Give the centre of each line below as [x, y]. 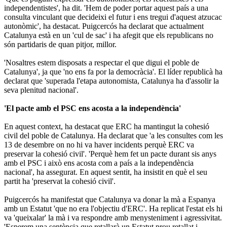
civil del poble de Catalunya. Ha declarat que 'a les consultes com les [113, 135]
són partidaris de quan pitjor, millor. [60, 44]
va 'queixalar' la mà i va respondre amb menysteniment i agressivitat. [113, 217]
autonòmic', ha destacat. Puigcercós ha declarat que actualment [104, 26]
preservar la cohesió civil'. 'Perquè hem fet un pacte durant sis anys [110, 154]
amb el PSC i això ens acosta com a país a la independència [99, 163]
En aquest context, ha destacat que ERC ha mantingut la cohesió [107, 126]
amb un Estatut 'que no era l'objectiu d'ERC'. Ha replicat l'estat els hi [113, 208]
